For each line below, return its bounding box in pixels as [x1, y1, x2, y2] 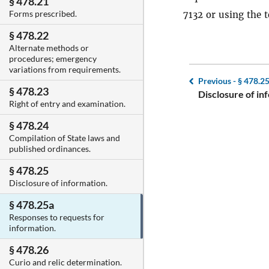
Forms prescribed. [9, 8, 77, 19]
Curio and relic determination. [9, 257, 122, 268]
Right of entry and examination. [9, 98, 125, 109]
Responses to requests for [9, 212, 104, 223]
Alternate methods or [9, 43, 89, 53]
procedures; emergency [9, 53, 97, 64]
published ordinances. [9, 144, 91, 154]
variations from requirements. [9, 64, 121, 75]
